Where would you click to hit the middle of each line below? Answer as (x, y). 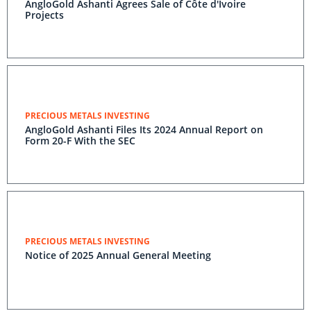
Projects (44, 15)
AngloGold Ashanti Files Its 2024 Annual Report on (144, 129)
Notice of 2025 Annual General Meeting (118, 255)
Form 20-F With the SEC (80, 141)
